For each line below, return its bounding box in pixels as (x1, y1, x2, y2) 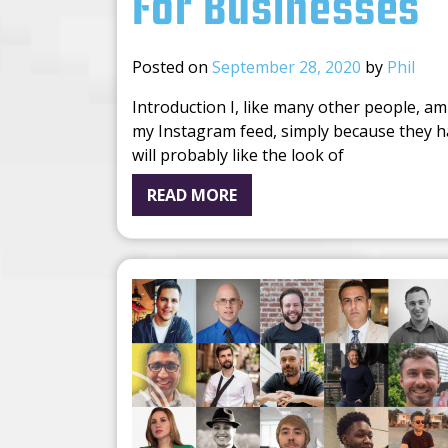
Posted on (132, 56, 212, 79)
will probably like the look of (132, 144, 344, 167)
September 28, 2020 (212, 56, 361, 79)
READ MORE (147, 184, 237, 207)
